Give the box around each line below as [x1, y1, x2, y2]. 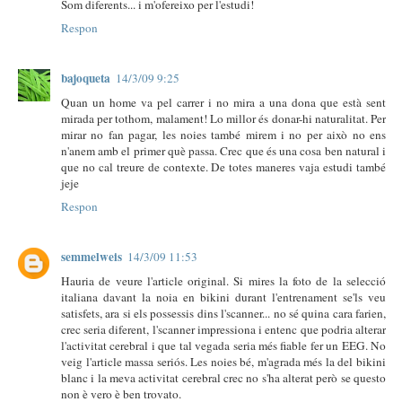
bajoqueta [61, 68, 110, 87]
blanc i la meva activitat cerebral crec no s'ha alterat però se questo [61, 369, 386, 386]
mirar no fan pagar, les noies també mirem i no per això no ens [61, 126, 386, 143]
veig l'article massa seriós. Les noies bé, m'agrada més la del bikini [61, 353, 386, 370]
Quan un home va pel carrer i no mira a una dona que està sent [61, 93, 386, 110]
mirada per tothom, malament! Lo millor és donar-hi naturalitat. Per [61, 109, 386, 127]
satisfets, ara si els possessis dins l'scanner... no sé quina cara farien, [61, 304, 386, 321]
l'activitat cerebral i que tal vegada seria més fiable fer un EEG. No [61, 336, 386, 354]
